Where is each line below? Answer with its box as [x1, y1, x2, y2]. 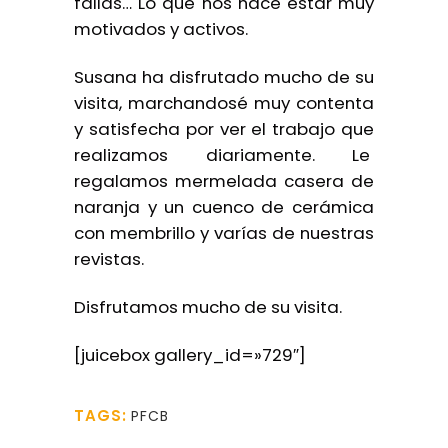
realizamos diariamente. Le [74, 143, 374, 167]
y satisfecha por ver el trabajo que [74, 117, 374, 141]
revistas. [74, 247, 144, 271]
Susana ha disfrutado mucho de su [74, 65, 374, 89]
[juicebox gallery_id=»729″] [74, 343, 306, 367]
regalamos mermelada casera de [74, 169, 374, 193]
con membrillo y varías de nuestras [74, 221, 374, 245]
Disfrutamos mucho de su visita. [74, 295, 342, 319]
